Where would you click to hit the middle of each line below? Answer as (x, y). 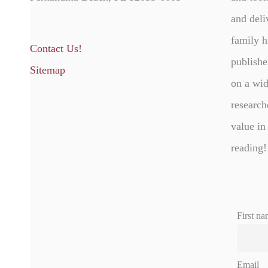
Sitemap (48, 70)
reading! (249, 147)
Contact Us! (56, 49)
